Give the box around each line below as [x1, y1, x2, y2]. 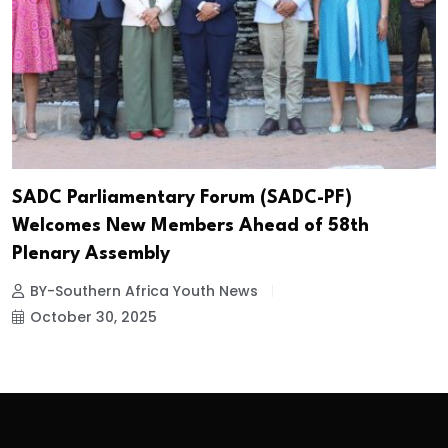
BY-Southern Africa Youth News [30, 280, 258, 301]
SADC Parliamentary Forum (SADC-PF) [12, 188, 352, 207]
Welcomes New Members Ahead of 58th [12, 216, 369, 235]
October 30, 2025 [30, 306, 157, 327]
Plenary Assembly [12, 244, 170, 263]
